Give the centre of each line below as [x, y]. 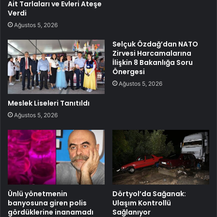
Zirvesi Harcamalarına [152, 53]
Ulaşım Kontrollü [142, 203]
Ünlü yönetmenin [38, 194]
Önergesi [129, 71]
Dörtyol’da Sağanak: [149, 194]
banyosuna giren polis [47, 203]
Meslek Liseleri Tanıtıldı [49, 103]
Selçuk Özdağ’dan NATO [155, 44]
